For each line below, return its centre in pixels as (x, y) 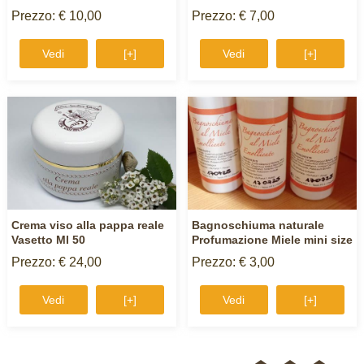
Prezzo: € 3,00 (233, 262)
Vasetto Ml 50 (48, 239)
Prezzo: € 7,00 (233, 16)
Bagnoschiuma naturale (258, 225)
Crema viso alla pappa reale (87, 225)
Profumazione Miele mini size (272, 239)
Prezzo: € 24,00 (56, 262)
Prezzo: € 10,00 (56, 16)
